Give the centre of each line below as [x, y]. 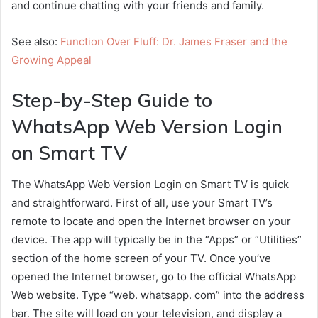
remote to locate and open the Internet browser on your [151, 221]
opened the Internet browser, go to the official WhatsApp [154, 277]
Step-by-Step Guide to [112, 100]
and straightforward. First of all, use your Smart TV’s [142, 203]
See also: [36, 41]
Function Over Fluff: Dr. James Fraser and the [174, 41]
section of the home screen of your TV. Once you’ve [141, 258]
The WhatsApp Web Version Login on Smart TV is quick [150, 185]
